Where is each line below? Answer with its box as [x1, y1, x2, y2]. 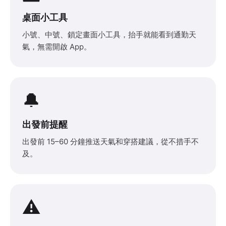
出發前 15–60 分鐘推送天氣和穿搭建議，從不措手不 [22, 136, 199, 146]
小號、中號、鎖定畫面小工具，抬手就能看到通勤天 [22, 29, 196, 39]
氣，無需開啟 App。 [22, 41, 91, 51]
